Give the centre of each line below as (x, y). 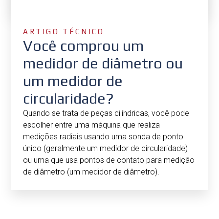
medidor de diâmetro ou (103, 63)
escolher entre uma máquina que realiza (91, 125)
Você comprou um (83, 45)
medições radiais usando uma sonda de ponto (103, 136)
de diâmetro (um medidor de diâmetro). (91, 172)
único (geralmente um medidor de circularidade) (105, 148)
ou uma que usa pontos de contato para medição (109, 160)
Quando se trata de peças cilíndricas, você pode (106, 113)
